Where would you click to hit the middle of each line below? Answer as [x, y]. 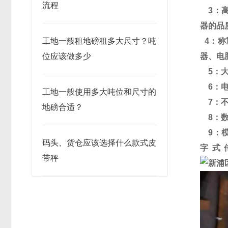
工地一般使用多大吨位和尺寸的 [99, 92]
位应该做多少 [67, 56]
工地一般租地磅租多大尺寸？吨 [99, 41]
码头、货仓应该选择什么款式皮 [99, 143]
